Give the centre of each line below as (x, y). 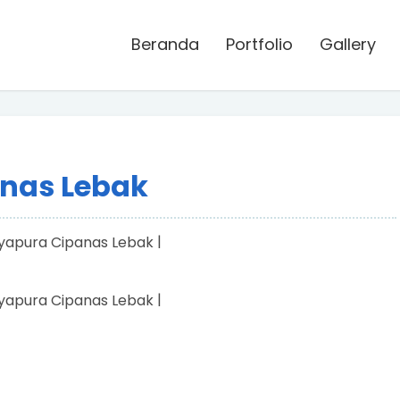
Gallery (348, 44)
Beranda (165, 44)
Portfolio (259, 44)
